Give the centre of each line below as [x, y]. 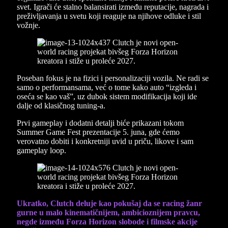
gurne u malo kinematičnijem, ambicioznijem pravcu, [108, 213]
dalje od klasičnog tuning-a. [61, 106]
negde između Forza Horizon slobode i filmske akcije [107, 222]
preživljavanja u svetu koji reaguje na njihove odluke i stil [109, 16]
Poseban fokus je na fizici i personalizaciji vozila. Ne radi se [113, 78]
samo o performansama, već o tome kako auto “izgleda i [107, 88]
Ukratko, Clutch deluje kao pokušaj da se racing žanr [109, 204]
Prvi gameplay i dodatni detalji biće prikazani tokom [100, 123]
